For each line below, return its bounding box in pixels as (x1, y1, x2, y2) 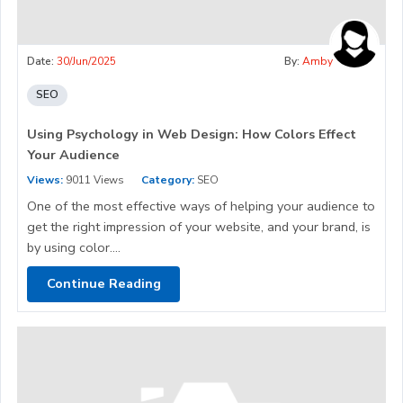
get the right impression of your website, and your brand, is (27, 217, 371, 236)
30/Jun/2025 (57, 53, 116, 68)
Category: (141, 172, 194, 187)
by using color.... (27, 237, 121, 256)
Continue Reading (46, 274, 161, 293)
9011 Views (63, 172, 124, 187)
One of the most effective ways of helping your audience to (27, 196, 375, 215)
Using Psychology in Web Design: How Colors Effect (27, 124, 356, 143)
